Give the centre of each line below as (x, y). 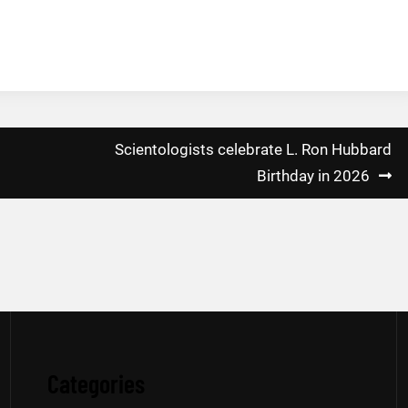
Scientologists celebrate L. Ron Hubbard (253, 150)
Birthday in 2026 (313, 176)
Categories (97, 384)
